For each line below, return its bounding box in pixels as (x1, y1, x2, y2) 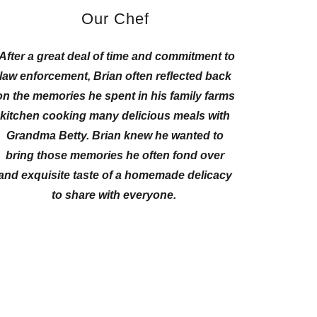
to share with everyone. (51, 188, 179, 201)
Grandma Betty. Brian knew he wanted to (6, 129, 224, 142)
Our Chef (81, 9, 149, 28)
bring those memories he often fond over (6, 149, 225, 161)
